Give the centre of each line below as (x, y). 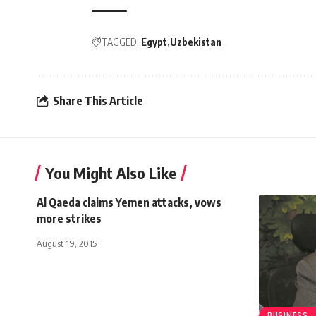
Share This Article (98, 101)
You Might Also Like (111, 172)
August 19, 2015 (67, 243)
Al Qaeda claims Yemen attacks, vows (129, 202)
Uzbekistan (196, 42)
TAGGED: (120, 42)
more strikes (69, 218)
